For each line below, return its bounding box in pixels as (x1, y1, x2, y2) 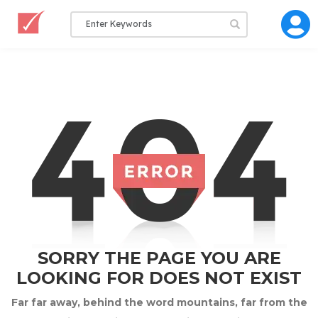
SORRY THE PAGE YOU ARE (37, 248, 281, 268)
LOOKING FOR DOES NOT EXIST (16, 268, 302, 288)
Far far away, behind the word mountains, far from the (11, 296, 307, 309)
